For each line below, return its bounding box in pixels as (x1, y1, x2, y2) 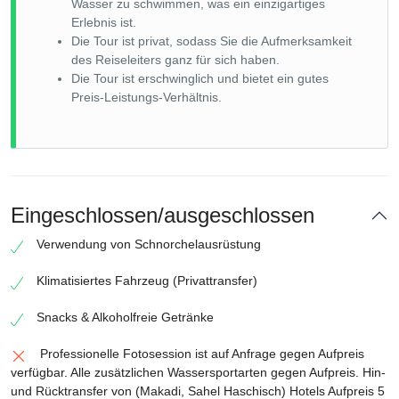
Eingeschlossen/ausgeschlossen (11, 203, 314, 227)
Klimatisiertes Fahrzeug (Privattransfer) (37, 273, 257, 288)
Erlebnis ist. (71, 15, 136, 29)
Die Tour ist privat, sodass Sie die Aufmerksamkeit (71, 34, 352, 48)
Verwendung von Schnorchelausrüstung (37, 237, 261, 251)
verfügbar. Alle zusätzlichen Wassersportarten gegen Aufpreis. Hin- (11, 365, 386, 379)
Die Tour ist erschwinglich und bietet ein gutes (71, 71, 329, 85)
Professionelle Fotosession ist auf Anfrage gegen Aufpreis (40, 346, 364, 361)
